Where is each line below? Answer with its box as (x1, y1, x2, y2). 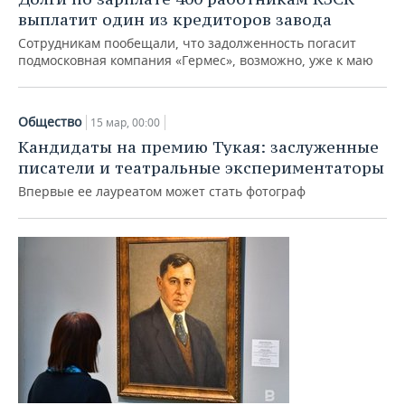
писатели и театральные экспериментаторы (18, 157, 384, 178)
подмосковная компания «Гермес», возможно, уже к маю (18, 52, 373, 69)
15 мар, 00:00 (90, 115, 160, 130)
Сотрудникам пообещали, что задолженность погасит (18, 34, 356, 52)
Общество (18, 113, 81, 130)
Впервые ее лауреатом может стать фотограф (18, 183, 306, 200)
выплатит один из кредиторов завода (18, 9, 332, 30)
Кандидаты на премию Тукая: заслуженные (18, 137, 379, 157)
